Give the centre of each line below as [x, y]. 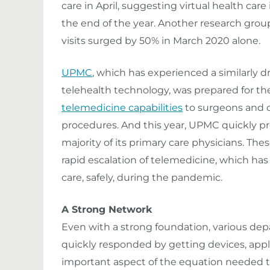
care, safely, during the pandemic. [142, 177]
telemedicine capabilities [122, 108]
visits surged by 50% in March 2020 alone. [161, 41]
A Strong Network [107, 209]
